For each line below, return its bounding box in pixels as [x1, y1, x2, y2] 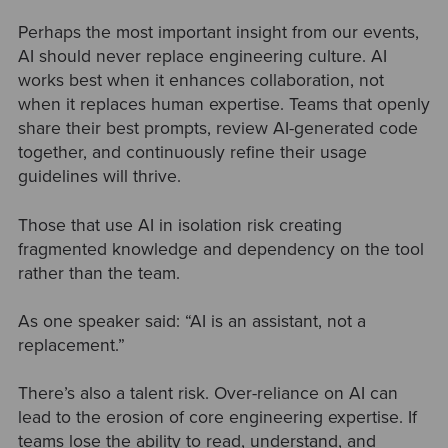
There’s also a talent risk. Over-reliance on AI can [17, 383, 398, 405]
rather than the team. [17, 262, 180, 284]
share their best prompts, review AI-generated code [17, 118, 418, 140]
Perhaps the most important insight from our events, [17, 22, 419, 44]
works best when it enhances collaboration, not [17, 70, 384, 92]
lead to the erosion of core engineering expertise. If [17, 407, 417, 429]
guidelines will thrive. [17, 166, 181, 188]
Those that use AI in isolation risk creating [17, 214, 342, 236]
